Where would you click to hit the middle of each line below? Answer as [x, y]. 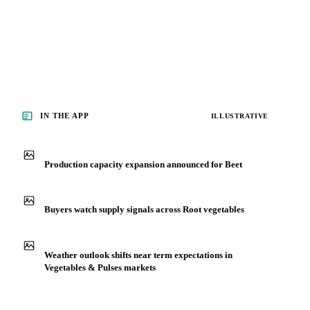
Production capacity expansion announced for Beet [143, 229]
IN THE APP [65, 181]
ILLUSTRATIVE [239, 181]
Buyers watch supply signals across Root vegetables [144, 275]
